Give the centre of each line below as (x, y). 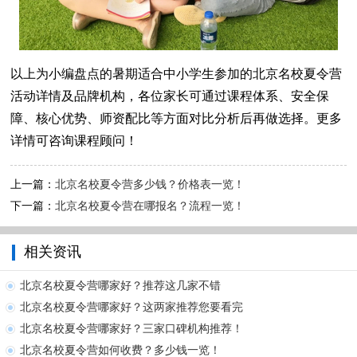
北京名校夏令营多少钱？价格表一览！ (150, 185)
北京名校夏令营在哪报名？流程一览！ (150, 206)
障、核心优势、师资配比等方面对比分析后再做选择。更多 (177, 119)
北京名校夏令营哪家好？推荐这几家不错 (120, 286)
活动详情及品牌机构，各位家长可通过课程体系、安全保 (170, 96)
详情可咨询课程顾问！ (75, 141)
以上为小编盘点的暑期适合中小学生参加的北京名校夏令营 (177, 74)
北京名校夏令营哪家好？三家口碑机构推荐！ (131, 329)
